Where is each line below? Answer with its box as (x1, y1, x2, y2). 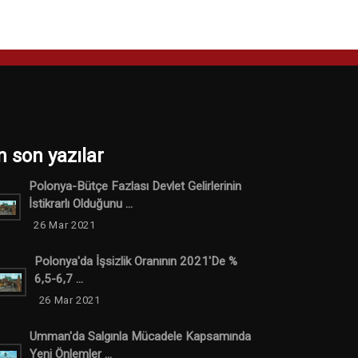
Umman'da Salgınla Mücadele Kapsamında (30, 328, 252, 344)
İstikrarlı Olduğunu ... (29, 196, 133, 211)
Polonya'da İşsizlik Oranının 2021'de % (34, 253, 237, 268)
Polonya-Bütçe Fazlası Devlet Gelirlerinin (29, 178, 242, 193)
